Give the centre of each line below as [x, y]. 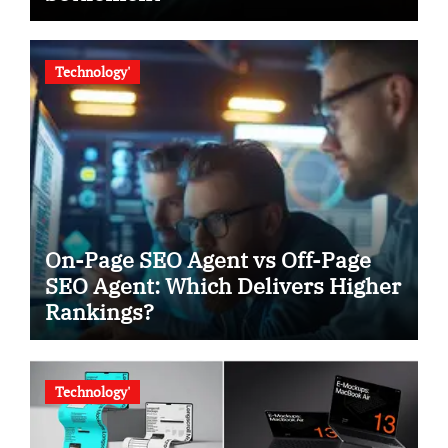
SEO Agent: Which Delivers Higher [222, 285]
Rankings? [99, 311]
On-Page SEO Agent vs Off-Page [207, 259]
